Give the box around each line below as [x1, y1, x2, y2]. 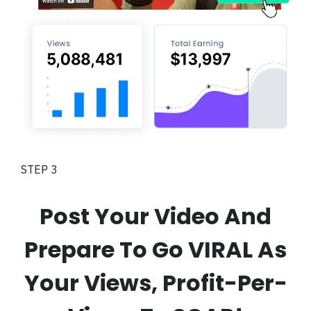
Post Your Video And [40, 200, 271, 232]
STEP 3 [21, 162, 58, 176]
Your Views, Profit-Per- [24, 267, 287, 299]
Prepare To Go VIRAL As [24, 233, 287, 265]
